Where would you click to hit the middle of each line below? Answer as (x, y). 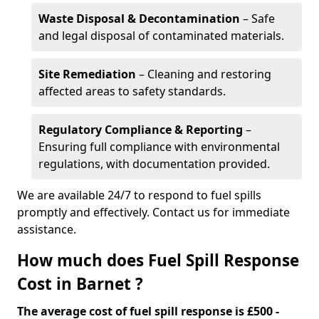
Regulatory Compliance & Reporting (141, 130)
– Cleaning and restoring (204, 74)
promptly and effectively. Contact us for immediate (153, 212)
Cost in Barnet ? (80, 284)
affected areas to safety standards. (132, 91)
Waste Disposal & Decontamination (139, 19)
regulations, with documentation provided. (154, 164)
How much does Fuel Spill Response (158, 260)
